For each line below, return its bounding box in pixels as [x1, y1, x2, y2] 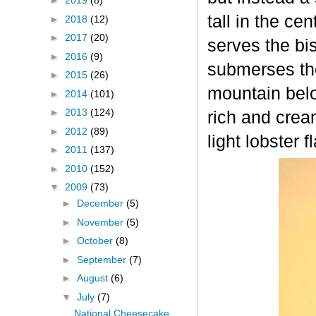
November [76, 216, 126, 228]
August [76, 272, 111, 284]
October [76, 235, 116, 247]
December [76, 197, 126, 209]
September [76, 253, 129, 265]
